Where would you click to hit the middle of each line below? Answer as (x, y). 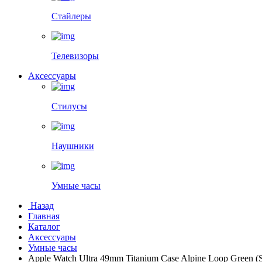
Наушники (73, 146)
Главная (44, 216)
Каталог (44, 227)
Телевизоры (75, 56)
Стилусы (69, 106)
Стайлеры (71, 16)
